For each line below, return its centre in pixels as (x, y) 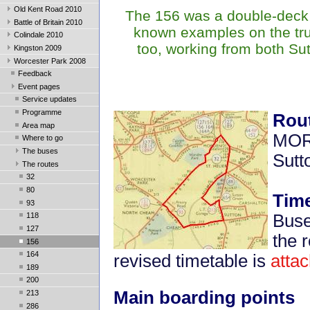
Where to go (43, 138)
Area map (38, 125)
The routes (40, 164)
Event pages (39, 86)
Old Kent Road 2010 (48, 9)
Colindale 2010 (38, 35)
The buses (40, 151)
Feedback (35, 74)
